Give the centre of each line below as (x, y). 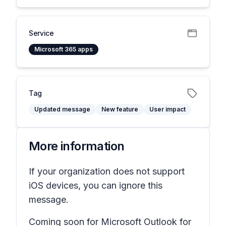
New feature (120, 109)
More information (77, 146)
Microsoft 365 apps (64, 49)
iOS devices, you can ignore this (96, 185)
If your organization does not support (107, 171)
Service (41, 33)
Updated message (62, 109)
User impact (167, 109)
